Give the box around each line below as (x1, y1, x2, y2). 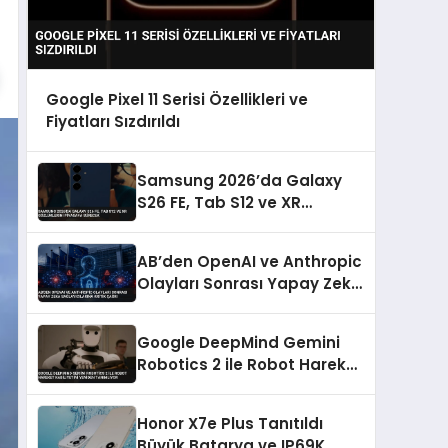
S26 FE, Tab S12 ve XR (137, 192, 301, 214)
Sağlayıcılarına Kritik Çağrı (137, 295, 347, 317)
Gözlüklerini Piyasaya (137, 214, 307, 236)
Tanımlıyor (137, 398, 221, 420)
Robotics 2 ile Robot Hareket (137, 354, 363, 376)
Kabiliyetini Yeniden (137, 376, 294, 398)
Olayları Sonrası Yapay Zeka (137, 273, 362, 295)
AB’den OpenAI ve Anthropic (137, 251, 362, 273)
